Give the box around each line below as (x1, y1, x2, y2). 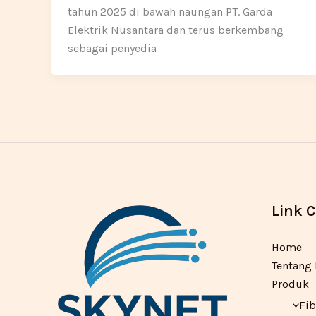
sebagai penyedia (68, 41, 157, 55)
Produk (271, 276, 309, 291)
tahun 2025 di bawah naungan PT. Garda (68, 4, 272, 18)
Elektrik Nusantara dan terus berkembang (68, 23, 284, 37)
